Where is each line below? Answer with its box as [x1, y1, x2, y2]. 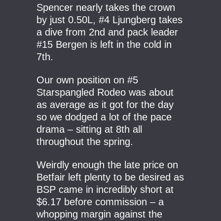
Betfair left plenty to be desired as [37, 172, 184, 183]
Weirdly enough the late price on [37, 159, 178, 170]
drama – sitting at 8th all [37, 124, 142, 135]
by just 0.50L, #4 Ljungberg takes [37, 14, 183, 25]
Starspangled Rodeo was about [37, 87, 174, 98]
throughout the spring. [37, 136, 133, 147]
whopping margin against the [37, 209, 162, 220]
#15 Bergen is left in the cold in [37, 39, 172, 50]
